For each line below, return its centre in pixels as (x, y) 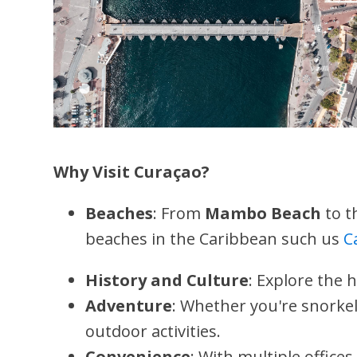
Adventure (129, 306)
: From (179, 213)
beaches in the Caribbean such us (215, 239)
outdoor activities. (153, 331)
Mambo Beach (263, 213)
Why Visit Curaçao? (132, 172)
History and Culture (167, 280)
